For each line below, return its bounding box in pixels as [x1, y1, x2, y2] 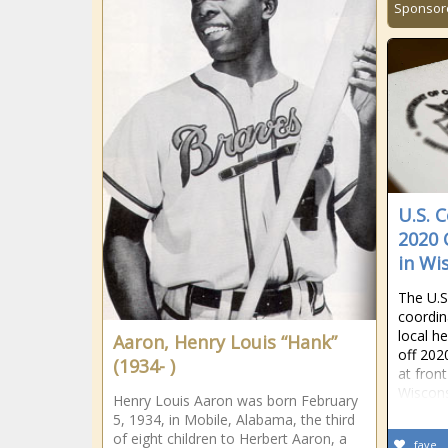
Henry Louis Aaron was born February [113, 391, 358, 410]
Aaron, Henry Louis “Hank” [113, 330, 337, 354]
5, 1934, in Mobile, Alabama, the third [113, 410, 355, 429]
